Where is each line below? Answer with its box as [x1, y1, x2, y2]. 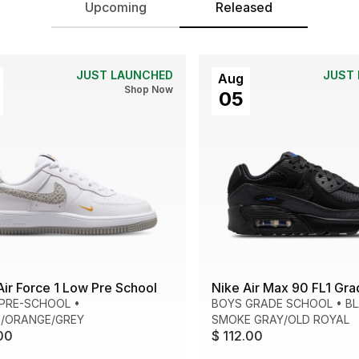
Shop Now [124, 83, 173, 95]
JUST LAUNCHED [76, 68, 173, 82]
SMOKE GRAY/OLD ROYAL [212, 313, 349, 327]
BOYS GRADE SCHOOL [212, 296, 333, 311]
